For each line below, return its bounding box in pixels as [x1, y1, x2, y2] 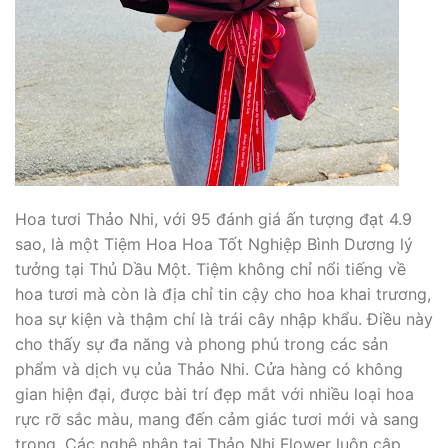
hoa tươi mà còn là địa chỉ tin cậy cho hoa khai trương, [15, 283, 431, 304]
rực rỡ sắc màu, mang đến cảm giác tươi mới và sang [15, 408, 419, 429]
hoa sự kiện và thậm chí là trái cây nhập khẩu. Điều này [15, 308, 433, 329]
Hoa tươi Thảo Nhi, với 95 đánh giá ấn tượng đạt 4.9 [15, 208, 412, 229]
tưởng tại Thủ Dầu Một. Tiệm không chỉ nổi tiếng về [15, 258, 406, 279]
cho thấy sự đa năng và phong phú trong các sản [15, 333, 388, 354]
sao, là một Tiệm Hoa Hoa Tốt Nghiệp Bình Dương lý [15, 233, 413, 254]
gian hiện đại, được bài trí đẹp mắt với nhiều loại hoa [15, 383, 414, 404]
